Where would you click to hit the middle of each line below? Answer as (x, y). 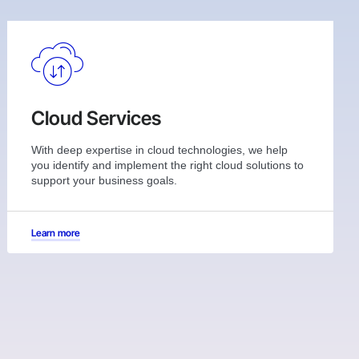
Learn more (56, 232)
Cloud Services (97, 118)
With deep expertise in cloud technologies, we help (160, 149)
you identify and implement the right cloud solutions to (168, 165)
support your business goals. (105, 180)
